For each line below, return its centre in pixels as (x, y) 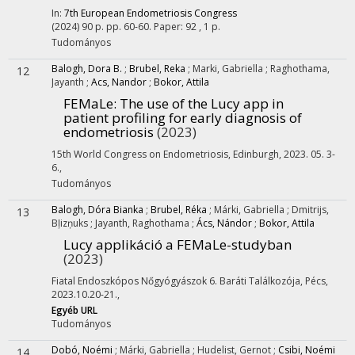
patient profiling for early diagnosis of (183, 118)
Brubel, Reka (157, 69)
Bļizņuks (71, 223)
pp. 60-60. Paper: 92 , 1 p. (163, 27)
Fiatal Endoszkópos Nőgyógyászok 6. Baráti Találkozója (176, 281)
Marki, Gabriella (229, 69)
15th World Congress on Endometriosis (140, 154)
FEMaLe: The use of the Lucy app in (174, 103)
